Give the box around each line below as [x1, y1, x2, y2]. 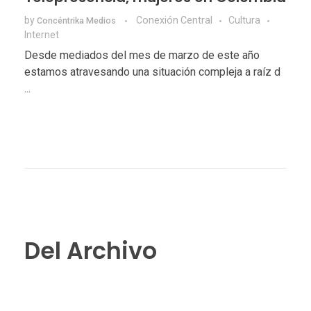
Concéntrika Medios [37, 15, 118, 26]
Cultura [228, 14, 260, 26]
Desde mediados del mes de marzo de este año [24, 48, 260, 62]
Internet [24, 28, 59, 40]
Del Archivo [24, 234, 157, 267]
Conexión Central [136, 14, 212, 26]
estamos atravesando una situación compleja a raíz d [24, 65, 280, 78]
